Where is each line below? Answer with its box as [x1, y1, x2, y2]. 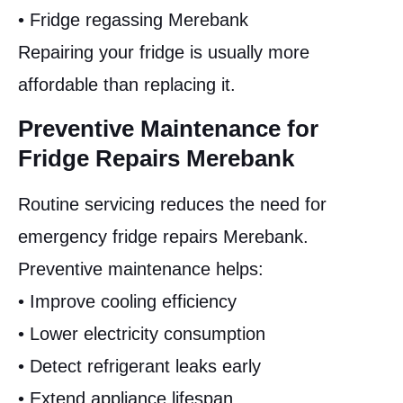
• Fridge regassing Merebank [18, 10, 248, 31]
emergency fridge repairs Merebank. [18, 226, 309, 246]
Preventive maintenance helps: [18, 258, 264, 279]
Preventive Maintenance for [18, 114, 318, 142]
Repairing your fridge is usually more [18, 42, 309, 63]
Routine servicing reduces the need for [18, 193, 327, 214]
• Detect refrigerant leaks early [18, 355, 261, 376]
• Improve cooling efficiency [18, 291, 237, 311]
